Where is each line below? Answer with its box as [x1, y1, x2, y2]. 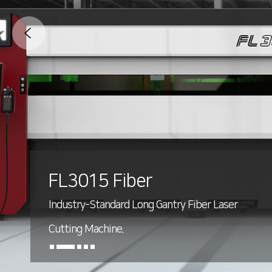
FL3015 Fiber [49, 171, 152, 191]
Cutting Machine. [49, 223, 123, 236]
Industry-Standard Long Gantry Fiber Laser [49, 199, 237, 211]
